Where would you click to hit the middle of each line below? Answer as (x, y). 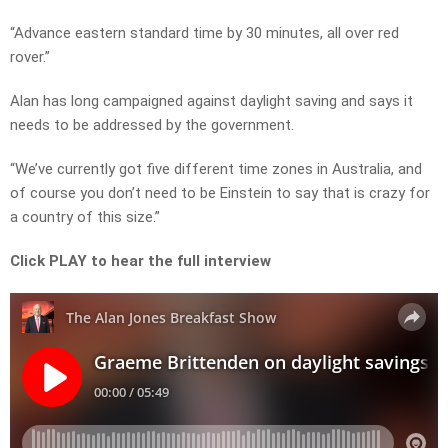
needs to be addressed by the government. (152, 125)
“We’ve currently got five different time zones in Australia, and (216, 169)
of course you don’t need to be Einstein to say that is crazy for (220, 193)
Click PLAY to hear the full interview (140, 261)
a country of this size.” (85, 217)
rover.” (30, 57)
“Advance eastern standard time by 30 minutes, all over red (204, 33)
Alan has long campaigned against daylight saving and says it (211, 101)
